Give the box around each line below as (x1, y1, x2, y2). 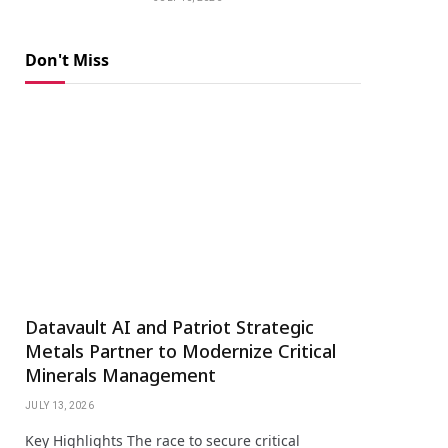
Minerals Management (25, 362, 216, 387)
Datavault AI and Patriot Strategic (25, 314, 314, 339)
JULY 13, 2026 (25, 399, 94, 411)
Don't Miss (25, 48, 109, 71)
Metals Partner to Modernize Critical (25, 338, 336, 363)
